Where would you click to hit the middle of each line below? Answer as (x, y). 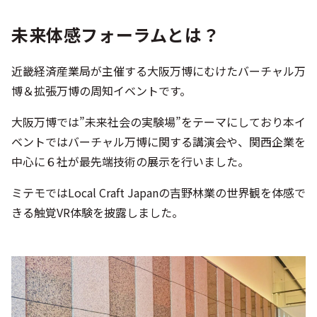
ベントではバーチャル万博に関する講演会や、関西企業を (158, 142)
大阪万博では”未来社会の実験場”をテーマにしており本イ (158, 122)
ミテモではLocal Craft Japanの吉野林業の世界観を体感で (158, 192)
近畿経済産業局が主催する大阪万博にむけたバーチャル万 (158, 71)
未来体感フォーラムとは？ (116, 34)
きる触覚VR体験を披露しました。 (97, 212)
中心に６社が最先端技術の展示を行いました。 (130, 161)
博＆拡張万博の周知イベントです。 (101, 91)
